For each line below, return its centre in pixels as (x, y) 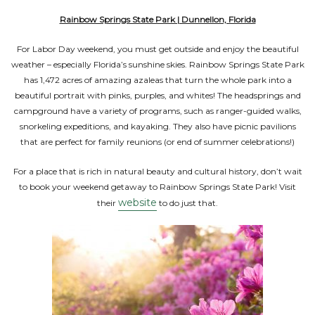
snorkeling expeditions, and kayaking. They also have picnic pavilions (157, 126)
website (137, 202)
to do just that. (187, 203)
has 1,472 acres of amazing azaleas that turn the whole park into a (157, 80)
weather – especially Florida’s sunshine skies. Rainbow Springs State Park (157, 64)
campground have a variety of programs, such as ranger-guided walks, (157, 111)
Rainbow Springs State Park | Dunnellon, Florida (157, 19)
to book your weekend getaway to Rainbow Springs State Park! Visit (157, 187)
